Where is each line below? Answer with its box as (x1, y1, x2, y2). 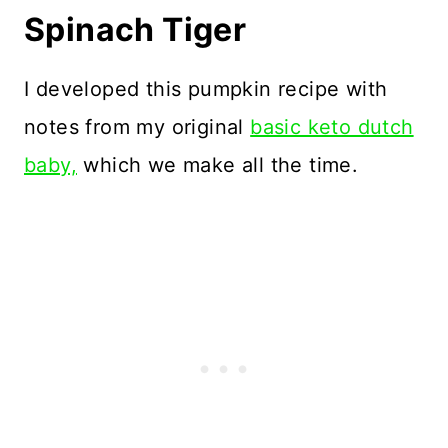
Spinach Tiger (24, 10, 247, 50)
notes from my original (24, 115, 251, 140)
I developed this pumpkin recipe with (24, 77, 388, 102)
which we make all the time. (77, 153, 359, 178)
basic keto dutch (250, 115, 414, 140)
